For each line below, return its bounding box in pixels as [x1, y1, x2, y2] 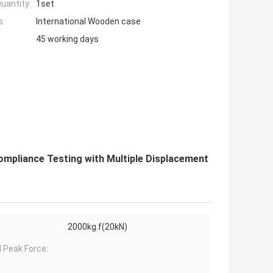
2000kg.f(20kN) [68, 222, 127, 232]
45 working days [36, 34, 99, 44]
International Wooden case [36, 16, 141, 27]
